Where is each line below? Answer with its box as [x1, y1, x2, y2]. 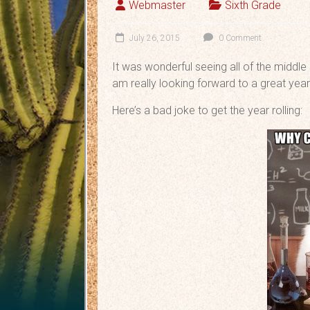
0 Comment [217, 33, 262, 44]
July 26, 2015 [129, 33, 181, 44]
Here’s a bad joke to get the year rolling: [112, 104, 303, 118]
